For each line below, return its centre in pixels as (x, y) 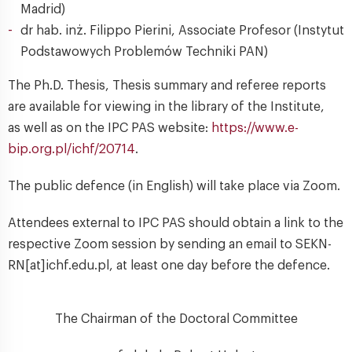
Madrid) (43, 9)
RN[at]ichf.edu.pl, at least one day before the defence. (169, 266)
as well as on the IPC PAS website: (110, 128)
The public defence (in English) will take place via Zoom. (174, 186)
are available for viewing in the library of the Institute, (166, 107)
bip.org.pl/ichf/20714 (71, 149)
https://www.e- (255, 128)
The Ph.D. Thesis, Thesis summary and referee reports (167, 86)
